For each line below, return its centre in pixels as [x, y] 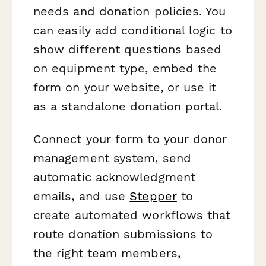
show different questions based [128, 50]
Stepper [153, 196]
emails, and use [82, 196]
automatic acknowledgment [114, 177]
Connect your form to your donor [130, 139]
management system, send [112, 158]
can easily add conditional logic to [133, 31]
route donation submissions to [123, 234]
